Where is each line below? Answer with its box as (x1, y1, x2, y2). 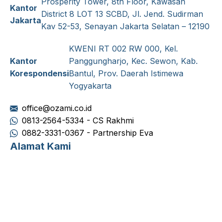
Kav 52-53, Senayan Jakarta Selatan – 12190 (41, 21, 210, 32)
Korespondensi (10, 68, 69, 79)
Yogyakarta (69, 81, 111, 91)
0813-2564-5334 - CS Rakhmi (22, 115, 134, 126)
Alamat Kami (10, 140, 71, 153)
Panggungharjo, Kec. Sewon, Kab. (69, 56, 198, 66)
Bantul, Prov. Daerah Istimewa (69, 68, 183, 79)
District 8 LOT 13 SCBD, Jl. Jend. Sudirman (41, 9, 203, 19)
